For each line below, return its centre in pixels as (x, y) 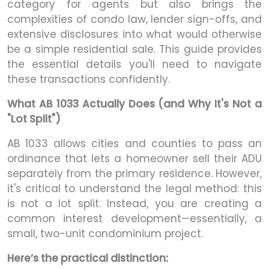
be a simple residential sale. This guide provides (134, 49)
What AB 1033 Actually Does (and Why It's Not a (134, 104)
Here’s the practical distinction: (88, 258)
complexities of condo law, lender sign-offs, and (134, 19)
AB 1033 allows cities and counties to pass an (134, 143)
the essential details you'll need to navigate (134, 64)
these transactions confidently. (89, 79)
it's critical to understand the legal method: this (134, 188)
